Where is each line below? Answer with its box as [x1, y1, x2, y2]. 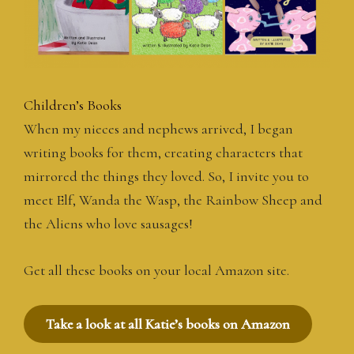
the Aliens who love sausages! [24, 214, 193, 232]
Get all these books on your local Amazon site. [24, 261, 289, 279]
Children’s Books [24, 96, 122, 114]
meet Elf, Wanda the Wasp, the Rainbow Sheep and [24, 190, 322, 209]
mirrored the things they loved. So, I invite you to [24, 167, 309, 185]
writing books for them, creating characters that [24, 143, 303, 161]
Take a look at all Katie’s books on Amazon [46, 314, 290, 333]
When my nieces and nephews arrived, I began [24, 119, 293, 137]
